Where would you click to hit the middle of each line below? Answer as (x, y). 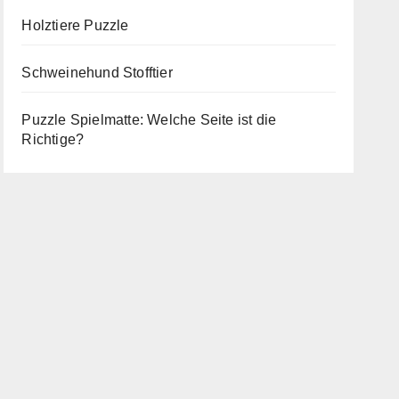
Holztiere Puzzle (75, 25)
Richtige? (53, 139)
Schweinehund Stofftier (97, 72)
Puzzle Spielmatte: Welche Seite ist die (149, 119)
